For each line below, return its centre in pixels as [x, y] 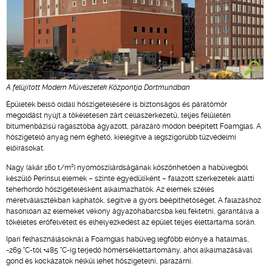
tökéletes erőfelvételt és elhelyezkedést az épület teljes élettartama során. [131, 222]
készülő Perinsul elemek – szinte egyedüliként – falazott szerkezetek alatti [130, 178]
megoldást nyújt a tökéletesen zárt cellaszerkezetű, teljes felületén [118, 115]
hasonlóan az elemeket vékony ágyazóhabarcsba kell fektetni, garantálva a [133, 211]
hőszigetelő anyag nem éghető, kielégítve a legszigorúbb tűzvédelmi [121, 137]
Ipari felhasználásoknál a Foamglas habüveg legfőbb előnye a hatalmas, [127, 239]
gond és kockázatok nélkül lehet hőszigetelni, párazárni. [99, 261]
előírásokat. [25, 148]
